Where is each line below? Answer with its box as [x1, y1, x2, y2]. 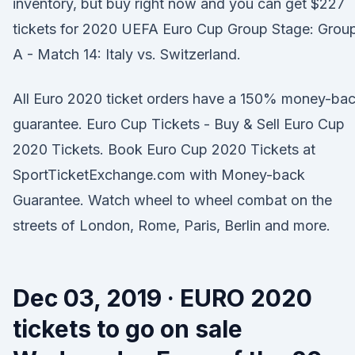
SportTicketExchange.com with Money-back [13, 166, 305, 183]
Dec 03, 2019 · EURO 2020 [13, 284, 312, 312]
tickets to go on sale [13, 315, 242, 343]
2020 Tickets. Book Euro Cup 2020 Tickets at [13, 141, 315, 158]
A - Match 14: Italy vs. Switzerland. [13, 46, 241, 63]
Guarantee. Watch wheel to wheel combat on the [13, 192, 332, 208]
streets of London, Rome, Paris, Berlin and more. [13, 217, 330, 234]
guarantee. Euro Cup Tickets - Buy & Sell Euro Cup [13, 116, 345, 132]
